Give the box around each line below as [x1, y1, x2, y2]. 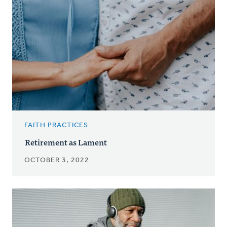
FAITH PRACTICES [24, 122, 88, 130]
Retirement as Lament [25, 135, 107, 149]
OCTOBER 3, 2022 [24, 157, 89, 165]
